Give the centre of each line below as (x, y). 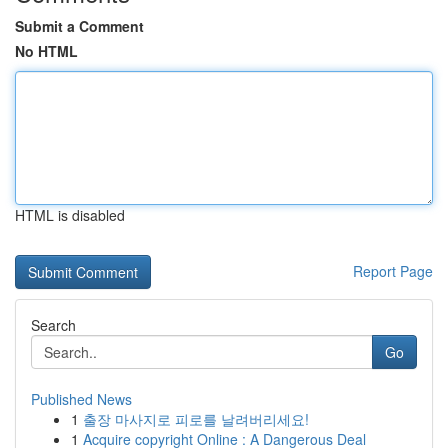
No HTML (46, 51)
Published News (81, 399)
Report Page (393, 271)
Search (53, 325)
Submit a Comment (79, 26)
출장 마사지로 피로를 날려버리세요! (196, 419)
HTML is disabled (70, 215)
